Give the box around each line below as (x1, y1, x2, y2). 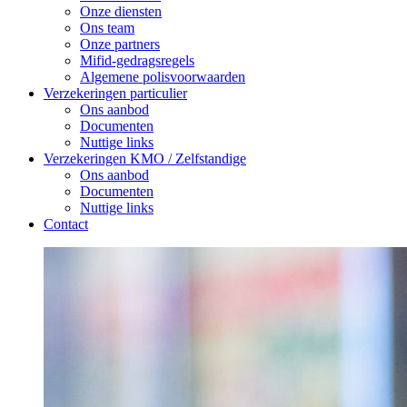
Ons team (80, 20, 134, 35)
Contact (44, 216, 88, 232)
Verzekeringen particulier (44, 85, 187, 101)
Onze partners (80, 36, 160, 52)
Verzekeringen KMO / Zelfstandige (44, 151, 246, 166)
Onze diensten (80, 4, 162, 19)
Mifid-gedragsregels (80, 53, 194, 68)
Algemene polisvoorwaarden (80, 69, 245, 84)
